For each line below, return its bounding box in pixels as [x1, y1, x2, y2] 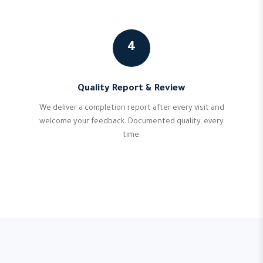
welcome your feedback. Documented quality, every [39, 118, 224, 126]
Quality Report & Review [77, 84, 186, 94]
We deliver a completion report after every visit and [39, 104, 224, 113]
